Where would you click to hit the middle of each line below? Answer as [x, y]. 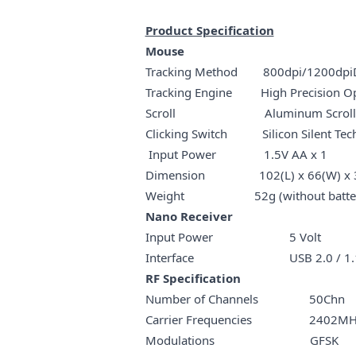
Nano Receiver [197, 216]
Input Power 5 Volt [233, 236]
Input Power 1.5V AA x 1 [236, 154]
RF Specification [193, 278]
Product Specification [209, 30]
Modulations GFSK [242, 340]
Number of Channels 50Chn [245, 298]
